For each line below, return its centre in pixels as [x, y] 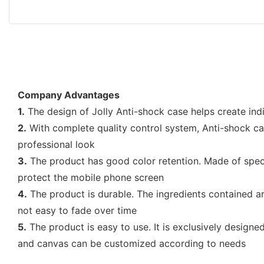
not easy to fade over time [77, 210]
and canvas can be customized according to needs [132, 243]
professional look [56, 144]
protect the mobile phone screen [91, 177]
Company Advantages [69, 95]
